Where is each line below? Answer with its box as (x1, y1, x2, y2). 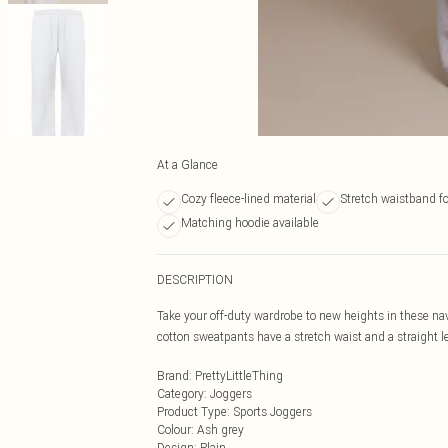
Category (157, 386, 204, 401)
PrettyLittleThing (195, 368, 283, 383)
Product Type (157, 404, 227, 419)
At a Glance (157, 157, 218, 172)
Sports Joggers (233, 404, 312, 419)
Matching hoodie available (181, 215, 319, 230)
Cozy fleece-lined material (181, 191, 316, 206)
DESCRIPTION (157, 272, 233, 287)
